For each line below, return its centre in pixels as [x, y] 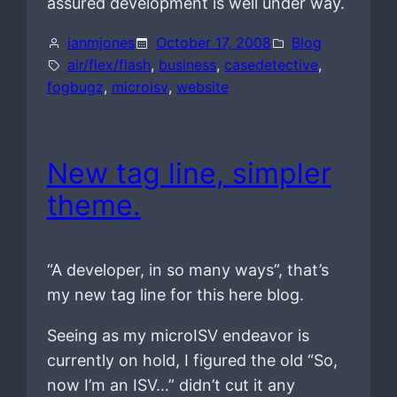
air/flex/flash [109, 65]
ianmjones [101, 43]
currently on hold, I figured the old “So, [192, 360]
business [188, 65]
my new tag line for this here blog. [175, 294]
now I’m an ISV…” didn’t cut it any [171, 385]
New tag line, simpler [189, 174]
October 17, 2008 [213, 43]
